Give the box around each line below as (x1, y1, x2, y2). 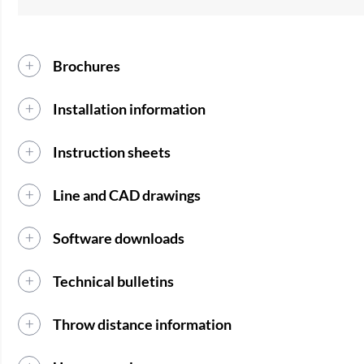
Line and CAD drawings (53, 186, 201, 205)
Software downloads (53, 229, 185, 248)
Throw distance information (53, 315, 232, 334)
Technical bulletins (53, 272, 175, 291)
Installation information (53, 100, 206, 119)
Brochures (53, 57, 121, 76)
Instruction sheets (53, 143, 171, 162)
